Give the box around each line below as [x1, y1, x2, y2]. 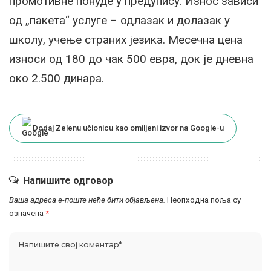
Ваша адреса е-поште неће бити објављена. [9, 195, 165, 204]
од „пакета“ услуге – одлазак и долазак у [9, 13, 230, 27]
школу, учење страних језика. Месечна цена [9, 32, 243, 47]
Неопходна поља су [167, 195, 241, 204]
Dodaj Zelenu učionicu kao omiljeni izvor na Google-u [33, 123, 224, 132]
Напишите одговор [23, 174, 113, 186]
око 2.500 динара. [9, 71, 104, 85]
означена [9, 208, 45, 218]
